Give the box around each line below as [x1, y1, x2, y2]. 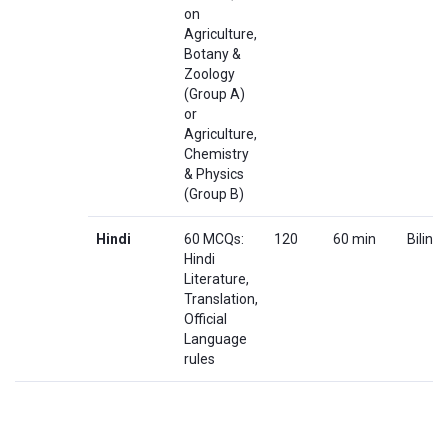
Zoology [184, 65, 235, 82]
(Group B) [184, 185, 244, 202]
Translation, [184, 290, 258, 307]
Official [184, 310, 227, 327]
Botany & [184, 45, 241, 62]
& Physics [184, 165, 244, 182]
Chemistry [184, 145, 249, 162]
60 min [333, 230, 376, 247]
